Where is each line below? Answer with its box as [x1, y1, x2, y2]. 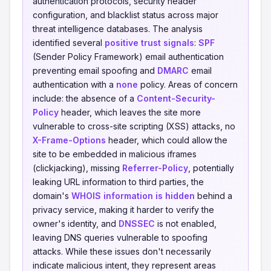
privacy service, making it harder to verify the [33, 204, 214, 215]
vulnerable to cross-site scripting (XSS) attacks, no [33, 121, 235, 131]
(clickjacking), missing [33, 163, 122, 173]
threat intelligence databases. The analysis [33, 24, 203, 34]
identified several [33, 38, 105, 48]
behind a [195, 191, 232, 201]
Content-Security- [137, 93, 215, 103]
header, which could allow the [106, 135, 227, 145]
